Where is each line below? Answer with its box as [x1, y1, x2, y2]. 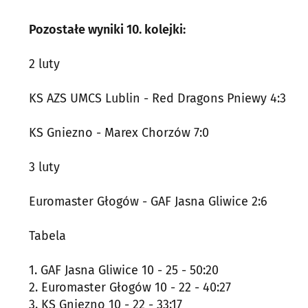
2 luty [29, 56, 60, 71]
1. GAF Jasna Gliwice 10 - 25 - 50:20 [29, 263, 219, 278]
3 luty [29, 159, 60, 175]
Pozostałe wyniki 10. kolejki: [29, 22, 186, 37]
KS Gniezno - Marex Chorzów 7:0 [29, 125, 209, 140]
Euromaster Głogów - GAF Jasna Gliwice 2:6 [29, 194, 267, 209]
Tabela [29, 228, 66, 243]
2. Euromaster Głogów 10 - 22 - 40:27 [29, 280, 231, 295]
